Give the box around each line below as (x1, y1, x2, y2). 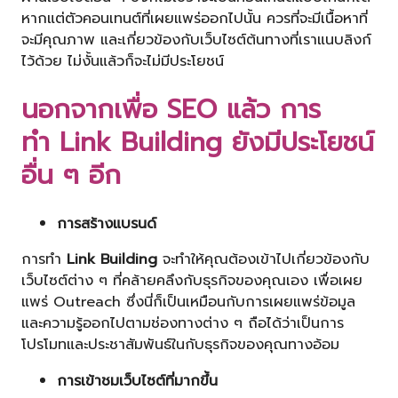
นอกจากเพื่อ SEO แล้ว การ (21, 89, 321, 129)
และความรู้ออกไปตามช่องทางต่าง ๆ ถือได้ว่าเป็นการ (21, 312, 344, 335)
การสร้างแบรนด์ (57, 212, 156, 235)
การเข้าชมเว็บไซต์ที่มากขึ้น (57, 369, 218, 392)
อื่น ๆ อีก (21, 155, 121, 195)
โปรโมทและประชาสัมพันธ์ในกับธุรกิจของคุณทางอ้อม (21, 333, 339, 356)
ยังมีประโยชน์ (222, 122, 374, 162)
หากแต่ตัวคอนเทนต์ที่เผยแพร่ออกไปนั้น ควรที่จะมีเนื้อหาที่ (21, 6, 368, 29)
